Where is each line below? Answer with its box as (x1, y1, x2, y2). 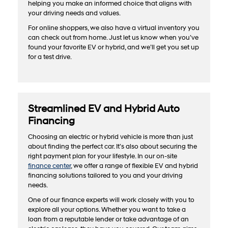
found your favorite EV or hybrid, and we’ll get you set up (28, 43, 199, 52)
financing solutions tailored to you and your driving (28, 172, 183, 180)
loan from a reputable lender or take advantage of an (28, 215, 189, 224)
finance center (28, 162, 71, 170)
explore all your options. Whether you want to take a (28, 206, 186, 214)
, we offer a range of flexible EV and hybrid (71, 162, 198, 170)
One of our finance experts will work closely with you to (28, 196, 194, 205)
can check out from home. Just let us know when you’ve (28, 34, 198, 42)
